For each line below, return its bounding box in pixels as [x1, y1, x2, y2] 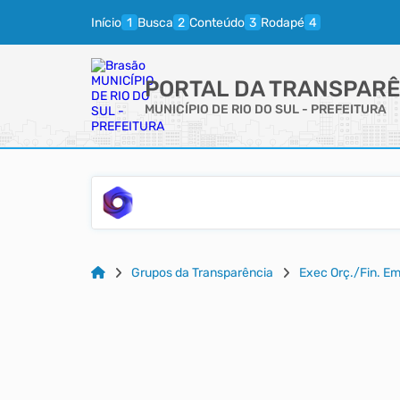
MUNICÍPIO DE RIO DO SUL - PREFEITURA [145, 101, 387, 117]
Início [91, 14, 121, 30]
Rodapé [261, 14, 304, 30]
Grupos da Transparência [131, 265, 273, 280]
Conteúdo [189, 14, 245, 30]
